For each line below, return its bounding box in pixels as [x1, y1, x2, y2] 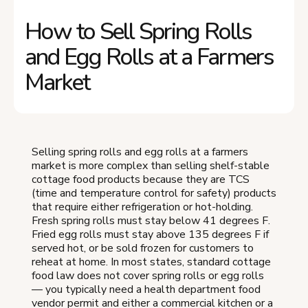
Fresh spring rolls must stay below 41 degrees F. [32, 212, 270, 228]
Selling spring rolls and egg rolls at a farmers [32, 144, 248, 159]
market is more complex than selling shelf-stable [32, 157, 269, 173]
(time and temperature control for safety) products [32, 185, 276, 201]
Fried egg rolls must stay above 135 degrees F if [32, 226, 269, 242]
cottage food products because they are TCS [32, 171, 250, 187]
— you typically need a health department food [32, 281, 261, 297]
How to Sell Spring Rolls [25, 15, 252, 47]
